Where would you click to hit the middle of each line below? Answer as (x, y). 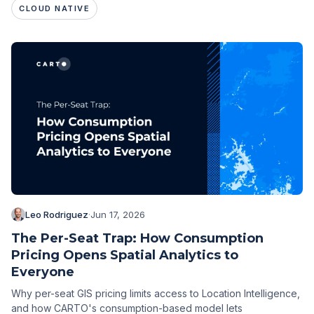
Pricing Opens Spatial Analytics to (125, 255)
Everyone (43, 272)
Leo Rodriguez (57, 215)
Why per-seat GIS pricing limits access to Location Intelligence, (156, 294)
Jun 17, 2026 (118, 215)
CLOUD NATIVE (54, 9)
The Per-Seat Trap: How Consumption (137, 239)
